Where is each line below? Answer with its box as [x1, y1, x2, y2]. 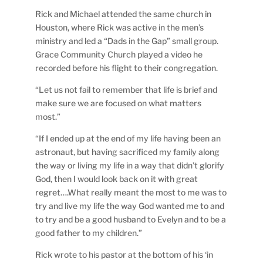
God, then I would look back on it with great [35, 174, 198, 184]
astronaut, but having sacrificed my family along [35, 147, 220, 157]
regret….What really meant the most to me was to [35, 187, 227, 197]
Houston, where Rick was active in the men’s [35, 22, 204, 32]
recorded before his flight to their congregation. [35, 63, 218, 73]
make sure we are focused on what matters [35, 98, 202, 108]
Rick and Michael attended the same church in [35, 9, 212, 19]
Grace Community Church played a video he [35, 49, 203, 59]
